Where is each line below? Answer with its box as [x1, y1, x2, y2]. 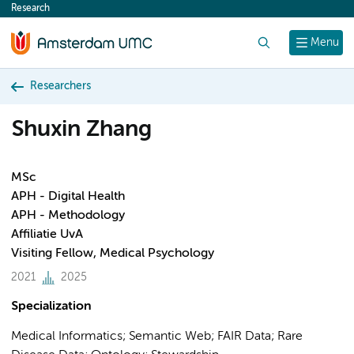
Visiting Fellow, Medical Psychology [11, 247, 214, 260]
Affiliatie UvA [11, 228, 83, 241]
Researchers [30, 81, 91, 92]
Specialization [11, 300, 92, 313]
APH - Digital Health [11, 190, 125, 203]
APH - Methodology [11, 209, 125, 222]
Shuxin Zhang [11, 119, 152, 141]
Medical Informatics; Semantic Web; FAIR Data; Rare [11, 330, 303, 343]
